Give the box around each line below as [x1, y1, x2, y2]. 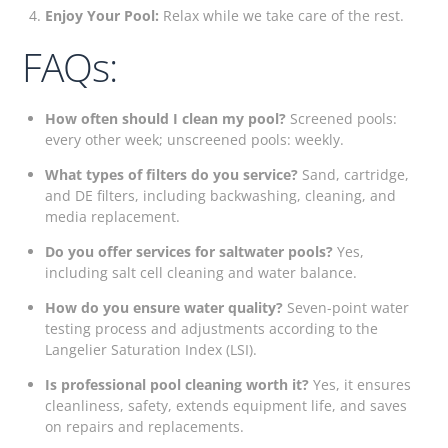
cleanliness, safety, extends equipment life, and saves [44, 396, 407, 416]
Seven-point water [282, 298, 409, 318]
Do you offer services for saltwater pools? [44, 242, 333, 262]
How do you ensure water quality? [44, 298, 283, 318]
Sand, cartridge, [297, 165, 409, 185]
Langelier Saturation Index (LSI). [44, 340, 257, 360]
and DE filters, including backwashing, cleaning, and [44, 186, 396, 206]
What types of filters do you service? [44, 165, 298, 185]
